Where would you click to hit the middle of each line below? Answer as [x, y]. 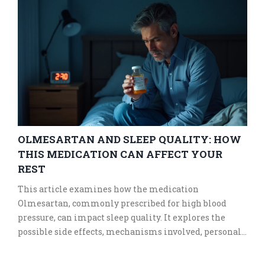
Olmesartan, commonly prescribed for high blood [122, 203]
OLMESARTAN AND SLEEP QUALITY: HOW [130, 140]
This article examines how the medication [108, 189]
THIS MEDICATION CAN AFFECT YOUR [120, 154]
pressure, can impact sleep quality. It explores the [122, 218]
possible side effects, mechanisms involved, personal [130, 232]
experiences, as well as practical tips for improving [125, 246]
